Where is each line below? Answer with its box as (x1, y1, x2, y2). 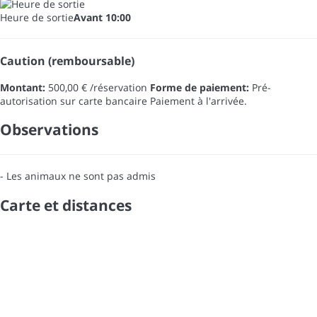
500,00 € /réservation (45, 80, 147, 94)
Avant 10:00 (74, 10, 131, 24)
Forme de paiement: (150, 80, 249, 94)
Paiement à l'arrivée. (150, 93, 247, 108)
